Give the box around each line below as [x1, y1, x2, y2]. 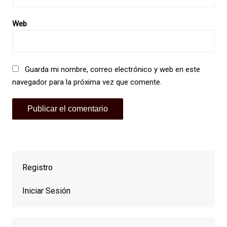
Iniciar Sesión [22, 186, 70, 196]
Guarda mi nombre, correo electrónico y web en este [24, 65, 200, 74]
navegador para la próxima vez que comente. [12, 78, 162, 87]
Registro [22, 163, 53, 173]
